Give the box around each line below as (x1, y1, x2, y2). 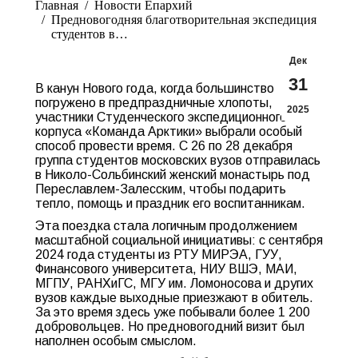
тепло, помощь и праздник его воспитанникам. (35, 197, 305, 210)
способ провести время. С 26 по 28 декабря (35, 139, 292, 153)
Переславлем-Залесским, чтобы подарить (35, 182, 286, 196)
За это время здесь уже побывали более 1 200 (35, 305, 310, 319)
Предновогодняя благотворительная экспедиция (51, 13, 316, 26)
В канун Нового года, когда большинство (35, 82, 274, 95)
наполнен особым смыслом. (35, 334, 197, 348)
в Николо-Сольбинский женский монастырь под (35, 168, 310, 181)
